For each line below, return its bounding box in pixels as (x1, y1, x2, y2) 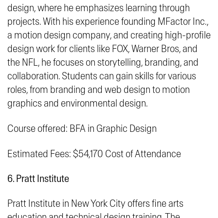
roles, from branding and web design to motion (7, 85, 190, 95)
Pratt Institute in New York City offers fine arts (7, 199, 183, 209)
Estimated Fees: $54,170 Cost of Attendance (7, 149, 181, 160)
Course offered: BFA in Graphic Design (7, 124, 157, 134)
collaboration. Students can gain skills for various (7, 71, 196, 82)
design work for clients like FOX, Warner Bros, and (7, 44, 198, 54)
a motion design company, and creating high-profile (7, 30, 211, 41)
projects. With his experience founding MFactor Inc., (7, 17, 208, 27)
